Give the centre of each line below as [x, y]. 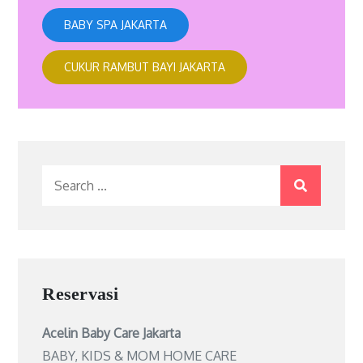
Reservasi [81, 294]
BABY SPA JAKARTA [116, 25]
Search [62, 177]
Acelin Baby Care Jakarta [112, 333]
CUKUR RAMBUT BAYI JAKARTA [145, 67]
